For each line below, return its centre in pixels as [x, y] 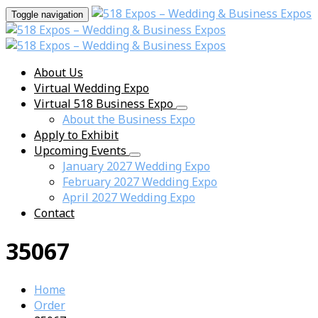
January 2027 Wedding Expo [136, 166]
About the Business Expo [129, 119]
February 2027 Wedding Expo [140, 182]
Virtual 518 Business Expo [105, 104]
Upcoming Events [82, 150]
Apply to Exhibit [76, 135]
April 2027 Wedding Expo [129, 197]
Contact [54, 213]
